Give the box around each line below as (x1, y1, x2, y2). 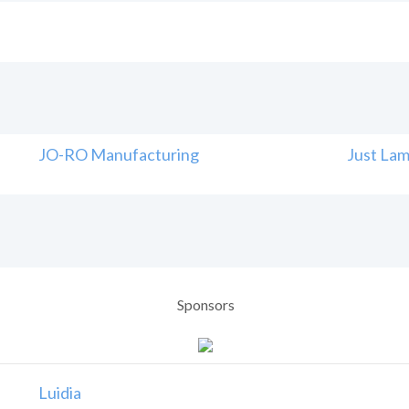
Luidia (38, 382, 82, 403)
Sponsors (176, 295, 235, 313)
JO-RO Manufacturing (38, 144, 200, 165)
